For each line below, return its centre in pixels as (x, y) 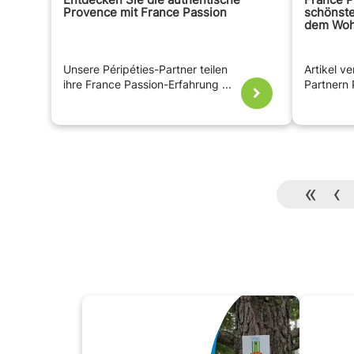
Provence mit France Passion (145, 13)
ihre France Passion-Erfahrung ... (147, 85)
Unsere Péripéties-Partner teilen (145, 70)
